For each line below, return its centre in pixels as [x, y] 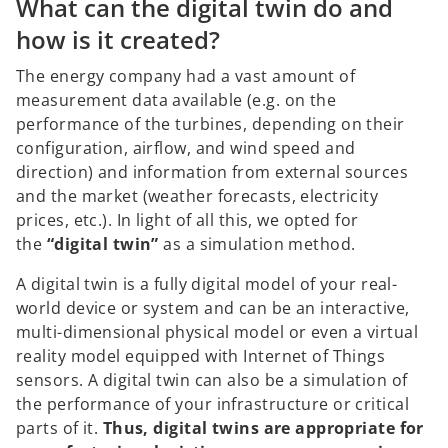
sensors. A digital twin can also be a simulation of [212, 380]
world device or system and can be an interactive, [213, 308]
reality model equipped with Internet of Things [201, 356]
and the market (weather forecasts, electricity [197, 196]
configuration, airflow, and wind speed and [186, 148]
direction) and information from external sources [212, 172]
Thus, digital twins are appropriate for [263, 428]
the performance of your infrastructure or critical [213, 404]
